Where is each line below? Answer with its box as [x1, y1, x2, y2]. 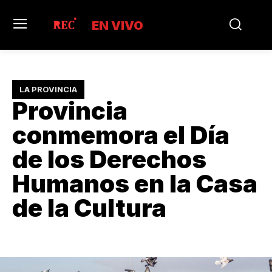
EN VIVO [92, 18, 144, 33]
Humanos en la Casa [12, 168, 257, 199]
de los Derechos [12, 144, 206, 174]
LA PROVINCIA [19, 84, 77, 94]
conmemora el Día [12, 120, 229, 150]
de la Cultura [12, 192, 166, 223]
